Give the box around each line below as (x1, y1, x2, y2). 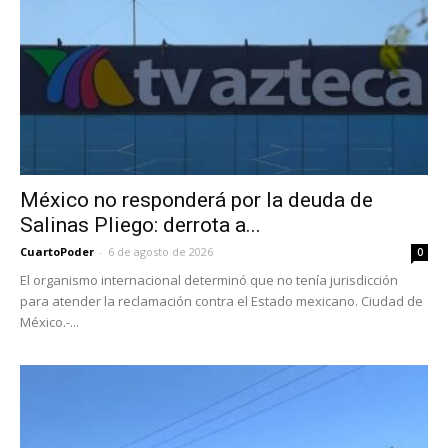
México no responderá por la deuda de (20, 188, 373, 213)
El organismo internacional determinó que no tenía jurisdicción (20, 271, 398, 290)
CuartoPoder (20, 244, 94, 260)
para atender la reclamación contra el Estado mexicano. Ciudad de (20, 292, 423, 311)
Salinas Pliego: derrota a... (20, 213, 261, 238)
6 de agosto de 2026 (108, 244, 213, 260)
